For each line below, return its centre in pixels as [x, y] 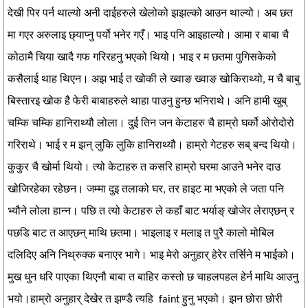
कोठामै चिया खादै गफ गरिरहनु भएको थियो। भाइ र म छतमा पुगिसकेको [142, 58]
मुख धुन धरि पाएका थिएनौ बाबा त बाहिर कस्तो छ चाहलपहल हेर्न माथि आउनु [153, 278]
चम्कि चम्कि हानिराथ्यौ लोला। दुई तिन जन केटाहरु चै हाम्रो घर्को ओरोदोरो [151, 124]
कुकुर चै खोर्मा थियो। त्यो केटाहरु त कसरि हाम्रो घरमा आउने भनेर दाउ [144, 168]
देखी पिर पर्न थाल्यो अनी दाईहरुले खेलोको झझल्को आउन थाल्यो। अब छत [150, 14]
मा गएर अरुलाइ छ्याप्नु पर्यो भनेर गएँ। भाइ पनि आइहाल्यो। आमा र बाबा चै [148, 36]
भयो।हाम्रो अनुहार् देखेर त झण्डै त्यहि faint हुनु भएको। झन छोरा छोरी [145, 300]
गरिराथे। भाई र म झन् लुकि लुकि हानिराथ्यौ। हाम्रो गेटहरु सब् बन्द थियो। [152, 146]
